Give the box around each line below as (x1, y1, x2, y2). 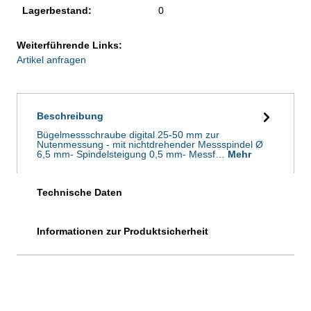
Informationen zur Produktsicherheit (37, 225, 208, 237)
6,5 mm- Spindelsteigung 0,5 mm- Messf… (37, 148, 228, 160)
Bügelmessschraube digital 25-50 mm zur (37, 128, 219, 140)
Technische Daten (37, 186, 122, 198)
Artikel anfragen (17, 53, 86, 65)
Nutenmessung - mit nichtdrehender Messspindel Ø (37, 138, 263, 150)
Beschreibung (37, 110, 103, 121)
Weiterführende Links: (17, 39, 122, 51)
